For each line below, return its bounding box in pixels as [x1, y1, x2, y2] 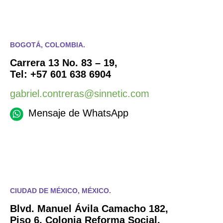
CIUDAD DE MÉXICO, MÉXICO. [10, 187, 111, 195]
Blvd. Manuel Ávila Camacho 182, [10, 203, 168, 215]
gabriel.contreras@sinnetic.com [10, 88, 149, 100]
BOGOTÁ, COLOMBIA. [10, 41, 85, 49]
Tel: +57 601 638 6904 [10, 69, 111, 80]
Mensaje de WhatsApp [28, 108, 128, 119]
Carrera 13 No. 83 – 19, [10, 57, 117, 69]
